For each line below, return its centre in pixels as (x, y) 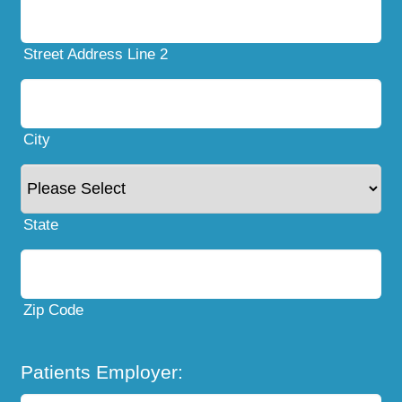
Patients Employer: (102, 372)
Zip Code (54, 310)
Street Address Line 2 (96, 54)
